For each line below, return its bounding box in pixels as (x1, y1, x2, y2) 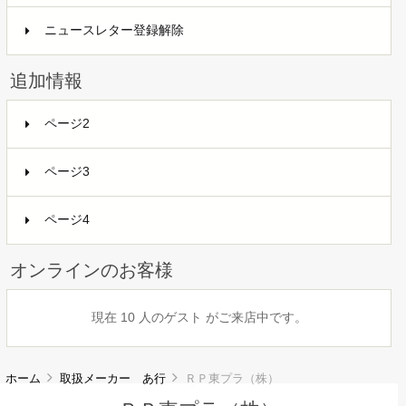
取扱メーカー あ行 (60, 372, 167, 386)
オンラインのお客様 (9, 259, 173, 280)
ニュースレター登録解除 (43, 23, 184, 37)
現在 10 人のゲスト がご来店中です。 (91, 310, 307, 324)
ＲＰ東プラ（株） (178, 372, 280, 386)
